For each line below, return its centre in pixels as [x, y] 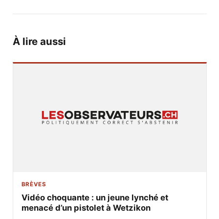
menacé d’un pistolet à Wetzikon [86, 208]
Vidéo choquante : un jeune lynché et [95, 197]
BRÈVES [34, 184]
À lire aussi [39, 41]
